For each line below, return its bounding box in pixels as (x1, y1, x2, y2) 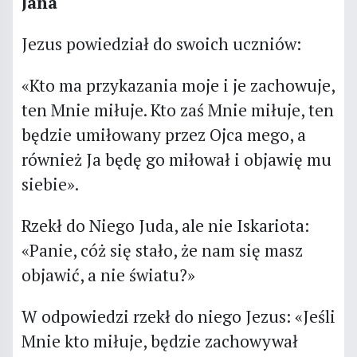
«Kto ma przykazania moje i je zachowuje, (21, 73, 335, 96)
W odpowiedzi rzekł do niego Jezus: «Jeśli (21, 304, 335, 328)
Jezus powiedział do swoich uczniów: (21, 32, 301, 55)
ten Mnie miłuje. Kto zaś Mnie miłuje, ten (21, 98, 334, 121)
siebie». (21, 172, 79, 195)
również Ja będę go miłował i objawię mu (21, 147, 331, 171)
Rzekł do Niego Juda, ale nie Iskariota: (21, 214, 309, 237)
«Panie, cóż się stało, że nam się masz (21, 238, 303, 261)
